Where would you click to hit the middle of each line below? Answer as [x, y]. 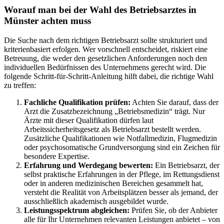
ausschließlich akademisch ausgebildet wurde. [96, 201]
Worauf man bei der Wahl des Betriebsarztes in [100, 10]
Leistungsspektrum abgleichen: [77, 210]
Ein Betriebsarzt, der [186, 165]
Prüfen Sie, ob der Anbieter [173, 210]
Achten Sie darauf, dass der [174, 102]
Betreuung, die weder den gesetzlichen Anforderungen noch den [105, 58]
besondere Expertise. [57, 156]
